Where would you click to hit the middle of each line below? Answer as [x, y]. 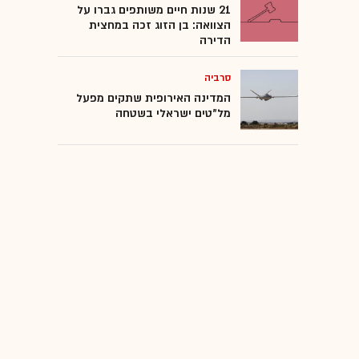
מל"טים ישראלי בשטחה [173, 113]
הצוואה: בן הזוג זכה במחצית [160, 25]
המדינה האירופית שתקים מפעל [153, 98]
